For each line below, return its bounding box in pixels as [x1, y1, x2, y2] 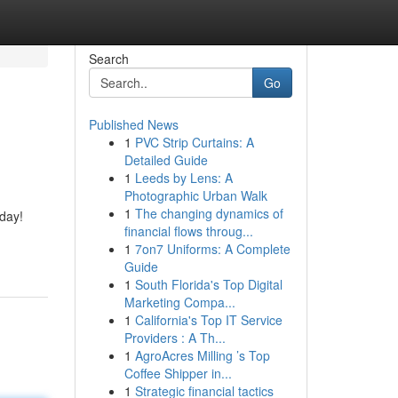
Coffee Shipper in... [123, 364, 232, 382]
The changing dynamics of [134, 204, 283, 222]
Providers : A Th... [123, 329, 226, 346]
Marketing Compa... [123, 293, 235, 311]
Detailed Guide [123, 151, 208, 169]
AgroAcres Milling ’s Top [134, 346, 270, 364]
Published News [88, 115, 179, 133]
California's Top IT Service [134, 311, 283, 329]
